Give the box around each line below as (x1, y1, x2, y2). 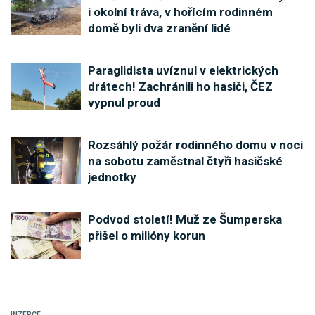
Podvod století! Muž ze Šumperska (88, 212, 282, 227)
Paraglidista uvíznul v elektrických (88, 63, 278, 78)
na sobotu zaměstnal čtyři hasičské (88, 154, 283, 169)
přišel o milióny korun (88, 229, 205, 243)
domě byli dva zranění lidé (88, 21, 231, 36)
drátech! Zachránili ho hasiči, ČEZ (88, 79, 273, 94)
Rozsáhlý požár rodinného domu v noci (88, 138, 303, 153)
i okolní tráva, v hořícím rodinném (88, 5, 273, 20)
